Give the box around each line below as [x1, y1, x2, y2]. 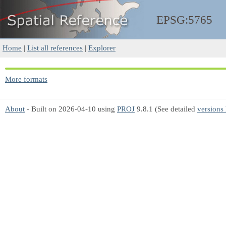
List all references [27, 43, 83, 52]
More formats [5, 75, 47, 83]
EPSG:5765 [156, 14, 212, 26]
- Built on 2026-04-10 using [25, 104, 117, 113]
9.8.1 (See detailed [135, 104, 197, 113]
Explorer [88, 43, 116, 52]
